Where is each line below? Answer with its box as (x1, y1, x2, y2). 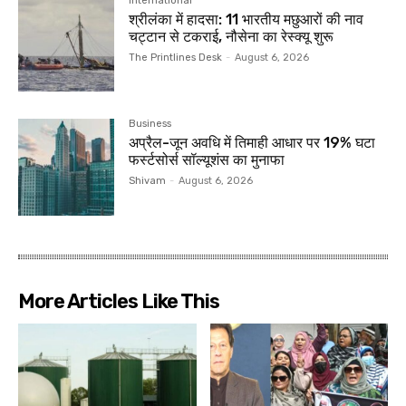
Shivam (129, 175, 167, 188)
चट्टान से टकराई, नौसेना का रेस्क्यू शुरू (129, 28, 334, 46)
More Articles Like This (18, 288, 219, 314)
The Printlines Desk (129, 52, 223, 64)
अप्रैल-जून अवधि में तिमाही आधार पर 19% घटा (129, 134, 376, 152)
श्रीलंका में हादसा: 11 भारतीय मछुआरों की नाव (129, 11, 364, 29)
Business (129, 118, 172, 130)
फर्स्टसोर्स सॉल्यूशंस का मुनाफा (129, 151, 285, 169)
